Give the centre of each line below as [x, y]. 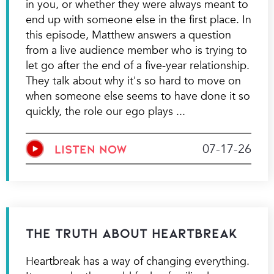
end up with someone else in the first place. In [138, 20]
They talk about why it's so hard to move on [133, 81]
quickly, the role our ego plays [101, 111]
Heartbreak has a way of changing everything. [137, 261]
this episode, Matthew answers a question [128, 35]
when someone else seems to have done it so [138, 96]
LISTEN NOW [91, 149]
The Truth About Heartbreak [131, 233]
